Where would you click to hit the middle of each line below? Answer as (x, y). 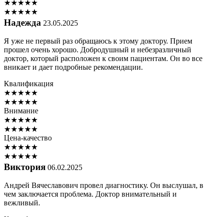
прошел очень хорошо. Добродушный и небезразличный (98, 50)
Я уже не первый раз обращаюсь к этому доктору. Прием (98, 41)
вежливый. (22, 203)
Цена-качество (28, 138)
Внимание (21, 111)
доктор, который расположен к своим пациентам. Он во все (103, 59)
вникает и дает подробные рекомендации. (73, 67)
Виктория (25, 167)
